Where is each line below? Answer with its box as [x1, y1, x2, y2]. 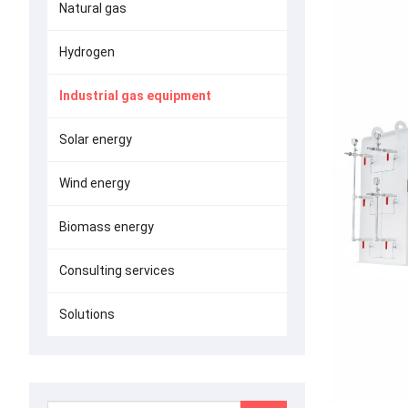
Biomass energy [59, 219, 154, 234]
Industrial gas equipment [59, 88, 211, 103]
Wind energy [59, 176, 130, 190]
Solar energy [59, 132, 132, 147]
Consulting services [59, 263, 175, 278]
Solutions [59, 307, 115, 321]
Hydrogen [59, 45, 115, 59]
